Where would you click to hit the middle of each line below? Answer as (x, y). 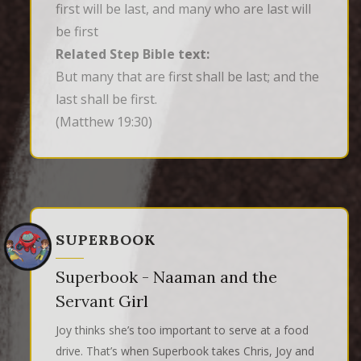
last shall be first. (106, 100)
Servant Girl (102, 301)
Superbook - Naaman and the (166, 277)
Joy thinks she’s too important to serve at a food (182, 330)
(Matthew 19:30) (104, 122)
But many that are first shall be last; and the (187, 77)
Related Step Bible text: (133, 54)
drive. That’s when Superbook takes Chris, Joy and (185, 351)
